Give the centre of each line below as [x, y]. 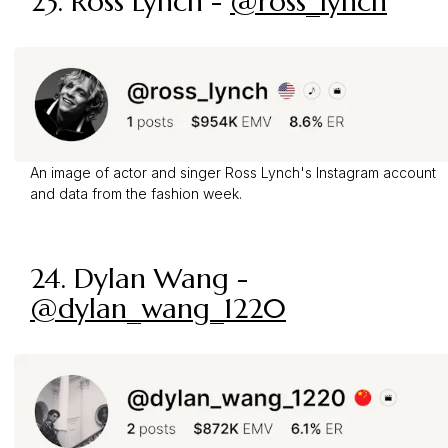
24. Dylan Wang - [139, 279]
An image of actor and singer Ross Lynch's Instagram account [233, 173]
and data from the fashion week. [136, 194]
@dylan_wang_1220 [158, 309]
